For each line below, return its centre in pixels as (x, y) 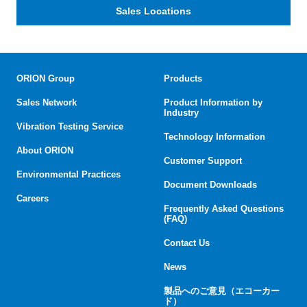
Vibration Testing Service (70, 127)
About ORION (45, 151)
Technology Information (214, 137)
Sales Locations (153, 11)
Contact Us (187, 243)
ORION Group (46, 79)
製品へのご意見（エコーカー (222, 291)
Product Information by (213, 103)
